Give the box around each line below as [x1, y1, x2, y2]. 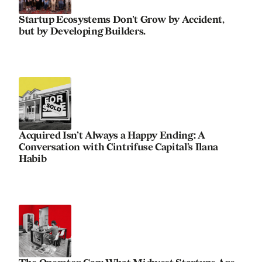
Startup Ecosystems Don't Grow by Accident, [19, 14, 225, 26]
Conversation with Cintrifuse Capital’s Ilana [19, 142, 219, 153]
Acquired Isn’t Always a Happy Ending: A [19, 130, 205, 142]
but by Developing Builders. [19, 26, 146, 37]
